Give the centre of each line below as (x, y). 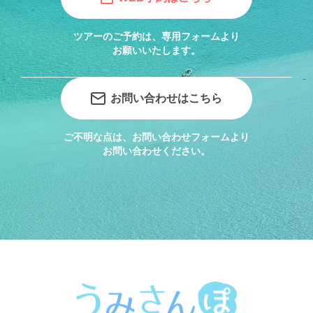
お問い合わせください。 (156, 151)
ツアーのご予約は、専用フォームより (156, 36)
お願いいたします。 (156, 50)
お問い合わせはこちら (166, 99)
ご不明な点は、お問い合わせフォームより (156, 137)
